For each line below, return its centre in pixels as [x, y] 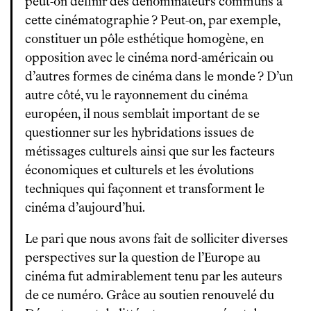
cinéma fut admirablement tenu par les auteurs [154, 276]
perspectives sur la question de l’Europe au [143, 258]
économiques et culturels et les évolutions [140, 170]
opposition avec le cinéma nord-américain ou [149, 58]
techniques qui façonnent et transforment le [145, 189]
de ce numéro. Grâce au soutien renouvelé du [150, 295]
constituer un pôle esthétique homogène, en [144, 39]
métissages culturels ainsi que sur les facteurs [150, 151]
